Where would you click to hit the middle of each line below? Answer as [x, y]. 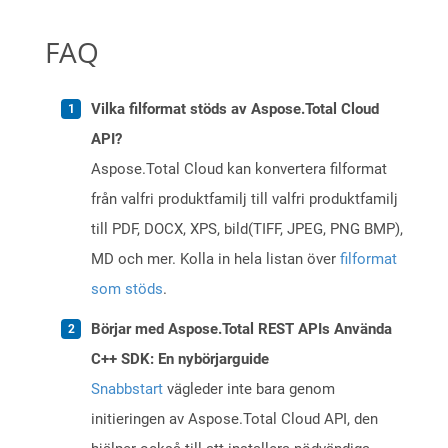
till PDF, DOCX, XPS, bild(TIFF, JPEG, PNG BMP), [247, 229]
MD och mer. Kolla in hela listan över [215, 259]
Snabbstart [127, 389]
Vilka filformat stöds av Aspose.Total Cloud [235, 109]
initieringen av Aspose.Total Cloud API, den [234, 419]
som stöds [127, 289]
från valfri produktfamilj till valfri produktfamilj [244, 199]
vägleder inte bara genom [249, 389]
